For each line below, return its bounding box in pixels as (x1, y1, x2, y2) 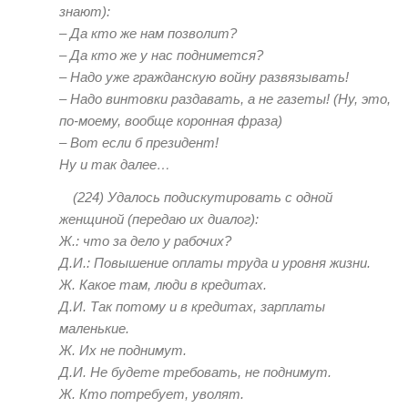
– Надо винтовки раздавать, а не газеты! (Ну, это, (59, 91, 391, 107)
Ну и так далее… (59, 157, 170, 173)
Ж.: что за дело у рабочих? (59, 232, 231, 249)
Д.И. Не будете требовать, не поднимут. (59, 363, 331, 380)
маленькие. (59, 320, 129, 336)
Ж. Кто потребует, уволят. (59, 385, 244, 402)
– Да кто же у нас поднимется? (59, 47, 263, 64)
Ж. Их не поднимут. (59, 342, 187, 358)
